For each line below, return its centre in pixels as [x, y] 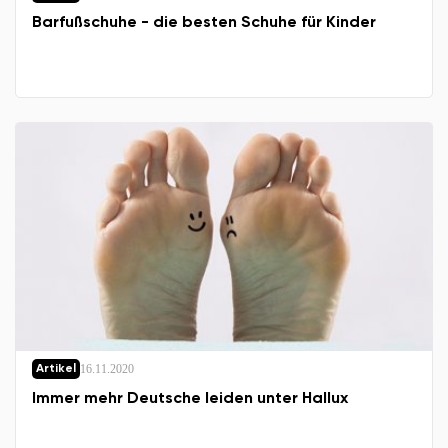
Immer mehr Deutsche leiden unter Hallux [190, 399]
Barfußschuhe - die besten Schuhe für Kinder [204, 23]
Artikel [56, 369]
